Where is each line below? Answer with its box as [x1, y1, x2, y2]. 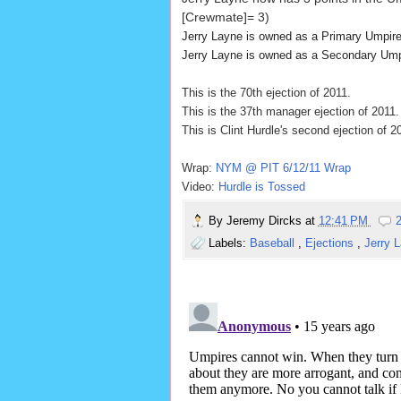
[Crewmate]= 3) [181, 10, 269, 25]
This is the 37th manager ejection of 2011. [181, 105, 399, 119]
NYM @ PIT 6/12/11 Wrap [215, 161, 351, 175]
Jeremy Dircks [226, 214, 305, 228]
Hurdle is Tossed [218, 180, 305, 194]
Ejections [304, 236, 357, 251]
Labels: [208, 236, 250, 251]
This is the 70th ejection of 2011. [181, 86, 351, 100]
